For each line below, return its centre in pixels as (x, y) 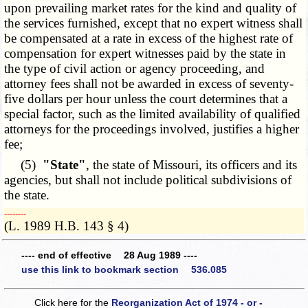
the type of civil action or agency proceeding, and (135, 69)
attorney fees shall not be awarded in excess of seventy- (149, 84)
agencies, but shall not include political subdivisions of (148, 180)
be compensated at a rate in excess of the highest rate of (149, 38)
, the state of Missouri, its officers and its (192, 165)
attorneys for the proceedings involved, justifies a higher (152, 129)
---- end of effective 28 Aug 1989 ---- (109, 255)
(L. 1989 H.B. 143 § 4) (67, 226)
